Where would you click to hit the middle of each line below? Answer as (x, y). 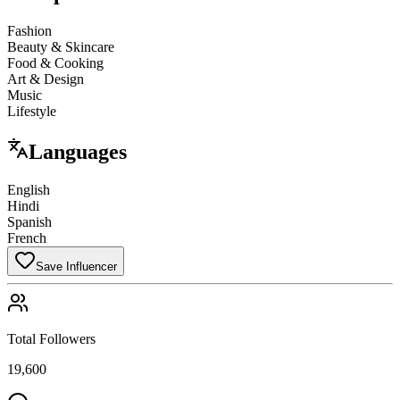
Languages (78, 151)
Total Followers (51, 338)
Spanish (29, 221)
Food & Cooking (55, 62)
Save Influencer (76, 266)
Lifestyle (32, 111)
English (29, 189)
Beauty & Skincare (61, 46)
